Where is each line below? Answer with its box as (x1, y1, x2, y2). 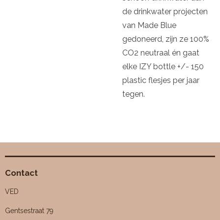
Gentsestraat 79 (5, 207, 54, 215)
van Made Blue (122, 21, 176, 30)
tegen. (122, 89, 145, 99)
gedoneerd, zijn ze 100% (122, 34, 209, 44)
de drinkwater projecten (122, 7, 208, 16)
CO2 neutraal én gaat (122, 48, 199, 57)
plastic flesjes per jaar (122, 76, 199, 85)
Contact (5, 168, 38, 178)
